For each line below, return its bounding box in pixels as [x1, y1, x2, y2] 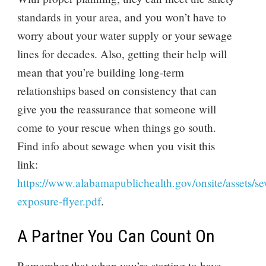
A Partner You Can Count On [17, 225, 215, 246]
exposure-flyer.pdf [17, 193, 101, 208]
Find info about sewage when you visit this [17, 138, 215, 153]
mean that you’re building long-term [17, 64, 184, 80]
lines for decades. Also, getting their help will [17, 46, 227, 61]
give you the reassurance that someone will [17, 101, 216, 116]
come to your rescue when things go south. [17, 119, 216, 135]
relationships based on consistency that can [17, 83, 217, 98]
